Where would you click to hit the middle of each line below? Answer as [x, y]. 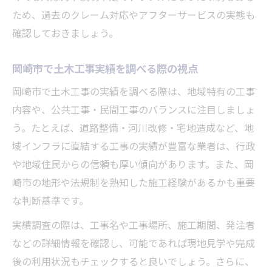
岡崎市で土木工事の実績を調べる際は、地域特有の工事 [134, 93]
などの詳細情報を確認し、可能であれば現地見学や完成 [134, 245]
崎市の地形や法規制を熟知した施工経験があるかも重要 [134, 184]
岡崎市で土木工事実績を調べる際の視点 [105, 70]
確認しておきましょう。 [65, 35]
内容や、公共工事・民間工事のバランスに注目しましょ [134, 111]
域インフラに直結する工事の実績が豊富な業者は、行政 [134, 148]
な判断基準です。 [50, 202]
